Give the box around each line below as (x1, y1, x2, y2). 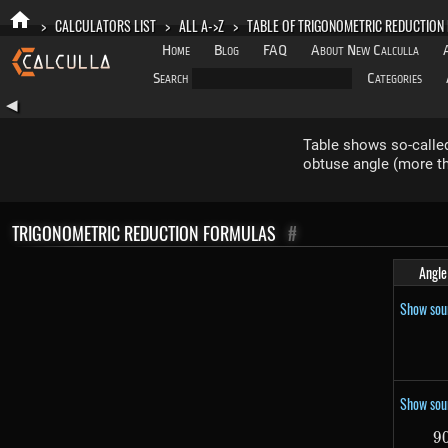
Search (153, 69, 188, 87)
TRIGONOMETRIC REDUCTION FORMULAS (12, 220, 276, 246)
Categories (367, 69, 422, 87)
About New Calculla (311, 41, 419, 59)
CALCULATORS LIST (55, 15, 156, 36)
